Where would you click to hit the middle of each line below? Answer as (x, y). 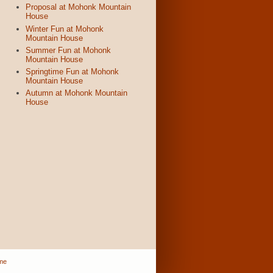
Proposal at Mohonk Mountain (78, 7)
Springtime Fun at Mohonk (72, 72)
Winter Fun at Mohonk (65, 29)
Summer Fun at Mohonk (68, 50)
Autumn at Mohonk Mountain (76, 93)
